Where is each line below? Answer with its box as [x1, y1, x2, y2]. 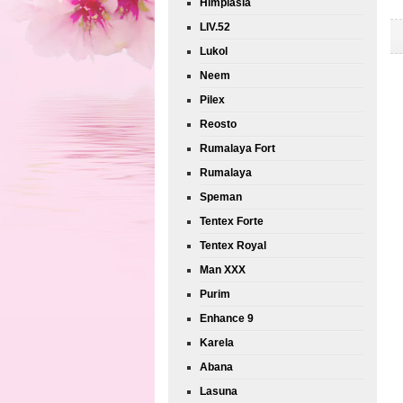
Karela [200, 336, 234, 349]
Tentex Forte [200, 215, 264, 228]
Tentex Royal [200, 239, 266, 252]
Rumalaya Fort [200, 142, 275, 155]
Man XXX [200, 264, 246, 276]
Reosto [200, 118, 237, 130]
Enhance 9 [200, 312, 254, 325]
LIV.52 [200, 21, 230, 33]
